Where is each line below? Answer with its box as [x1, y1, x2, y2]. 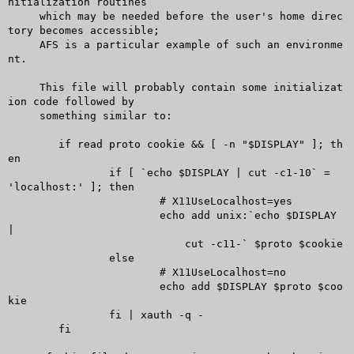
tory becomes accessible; [7, 24, 160, 36]
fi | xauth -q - [7, 308, 109, 321]
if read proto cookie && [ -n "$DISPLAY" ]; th [7, 137, 58, 150]
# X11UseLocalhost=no [7, 265, 160, 278]
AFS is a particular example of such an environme [7, 38, 40, 51]
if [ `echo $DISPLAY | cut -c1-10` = [7, 166, 109, 179]
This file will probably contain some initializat [7, 81, 40, 93]
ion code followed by [7, 95, 134, 107]
